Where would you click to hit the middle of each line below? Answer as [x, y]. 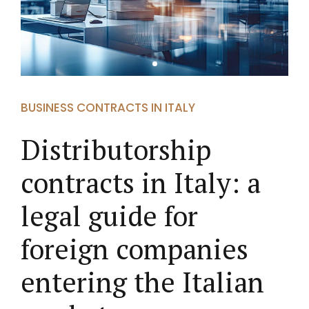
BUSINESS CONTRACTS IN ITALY [108, 107]
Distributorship [116, 150]
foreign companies [134, 249]
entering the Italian [142, 282]
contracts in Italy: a [141, 183]
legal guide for [109, 216]
